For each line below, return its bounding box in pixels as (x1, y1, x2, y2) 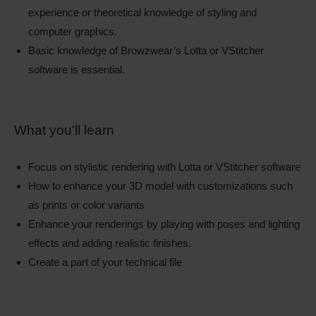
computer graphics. (28, 25, 117, 37)
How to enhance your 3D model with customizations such (28, 180, 293, 192)
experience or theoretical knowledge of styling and (28, 6, 257, 18)
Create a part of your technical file (28, 256, 182, 268)
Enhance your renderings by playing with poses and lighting (28, 218, 300, 230)
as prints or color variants (28, 199, 145, 211)
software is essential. (28, 63, 125, 75)
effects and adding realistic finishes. (28, 237, 191, 249)
